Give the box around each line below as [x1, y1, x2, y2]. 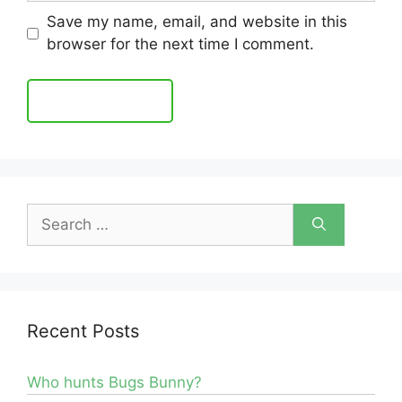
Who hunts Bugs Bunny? [27, 372, 202, 391]
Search [26, 204, 76, 223]
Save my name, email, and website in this [46, 13, 347, 31]
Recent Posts [27, 319, 139, 342]
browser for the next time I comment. [46, 35, 314, 53]
